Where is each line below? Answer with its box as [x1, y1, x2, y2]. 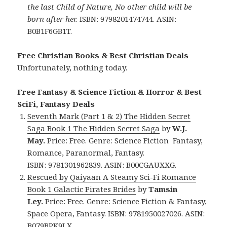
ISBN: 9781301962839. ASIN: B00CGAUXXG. [27, 160, 177, 170]
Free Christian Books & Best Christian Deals [17, 50, 189, 61]
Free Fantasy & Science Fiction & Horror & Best [17, 87, 202, 97]
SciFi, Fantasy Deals [17, 99, 95, 109]
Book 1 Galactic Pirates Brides [27, 184, 136, 195]
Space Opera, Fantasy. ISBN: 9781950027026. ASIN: [27, 208, 205, 219]
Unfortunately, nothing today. [17, 62, 128, 73]
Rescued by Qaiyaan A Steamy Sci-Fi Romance [27, 172, 197, 182]
